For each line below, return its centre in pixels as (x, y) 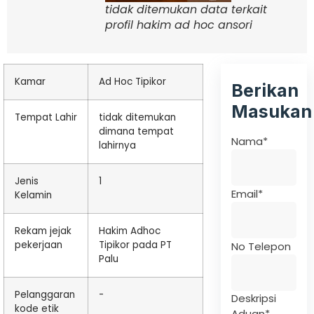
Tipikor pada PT (135, 245)
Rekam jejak (43, 231)
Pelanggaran (45, 295)
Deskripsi (254, 298)
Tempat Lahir (46, 118)
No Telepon (261, 246)
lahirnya (117, 146)
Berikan (265, 91)
